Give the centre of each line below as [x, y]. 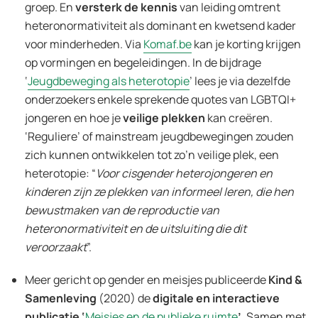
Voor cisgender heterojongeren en [184, 173]
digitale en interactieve [216, 298]
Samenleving [61, 298]
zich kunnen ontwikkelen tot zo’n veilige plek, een [152, 154]
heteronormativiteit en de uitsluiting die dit [136, 228]
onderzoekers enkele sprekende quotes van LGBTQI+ [160, 99]
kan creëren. [239, 117]
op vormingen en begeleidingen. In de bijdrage [143, 62]
